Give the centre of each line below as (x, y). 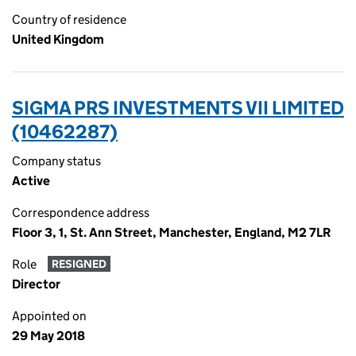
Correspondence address (81, 213)
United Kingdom (58, 39)
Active (31, 181)
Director (36, 284)
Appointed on (49, 316)
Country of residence (69, 19)
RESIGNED (79, 264)
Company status (56, 161)
